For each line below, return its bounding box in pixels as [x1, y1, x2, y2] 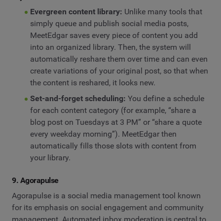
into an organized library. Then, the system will [30, 42, 191, 52]
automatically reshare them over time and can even [30, 54, 208, 64]
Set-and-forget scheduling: [30, 93, 126, 103]
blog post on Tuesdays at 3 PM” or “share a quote [30, 117, 202, 127]
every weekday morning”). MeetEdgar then [30, 129, 177, 139]
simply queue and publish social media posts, [30, 18, 188, 28]
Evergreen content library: [30, 6, 122, 16]
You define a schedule [125, 93, 204, 103]
